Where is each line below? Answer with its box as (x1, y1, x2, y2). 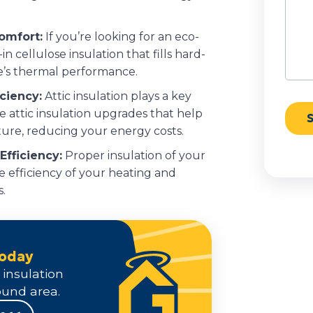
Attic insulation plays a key (42, 89, 191, 103)
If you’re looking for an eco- (43, 29, 199, 43)
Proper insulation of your (62, 148, 205, 162)
